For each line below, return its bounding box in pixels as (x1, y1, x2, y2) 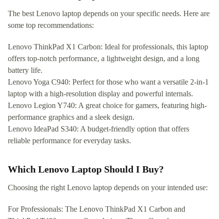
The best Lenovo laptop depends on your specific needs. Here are (8, 9, 210, 18)
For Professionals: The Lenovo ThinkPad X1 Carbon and (8, 205, 185, 214)
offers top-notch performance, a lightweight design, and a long (8, 54, 199, 63)
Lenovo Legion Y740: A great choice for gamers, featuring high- (8, 101, 207, 110)
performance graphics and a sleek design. (8, 113, 134, 122)
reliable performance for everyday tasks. (8, 136, 131, 145)
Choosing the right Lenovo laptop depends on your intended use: (8, 183, 208, 192)
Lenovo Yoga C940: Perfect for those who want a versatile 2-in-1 (8, 78, 209, 87)
